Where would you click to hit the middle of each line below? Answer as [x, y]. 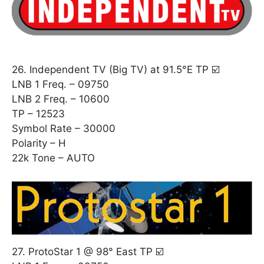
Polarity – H [39, 143]
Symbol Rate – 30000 [64, 128]
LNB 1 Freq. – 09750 [60, 84]
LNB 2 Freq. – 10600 [61, 99]
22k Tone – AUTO [53, 158]
